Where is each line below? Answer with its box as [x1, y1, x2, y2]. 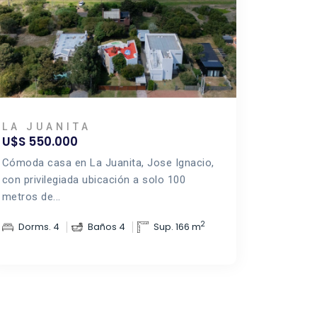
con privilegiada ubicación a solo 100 [1, 173, 186, 186]
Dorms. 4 [18, 220, 59, 234]
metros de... [1, 190, 61, 203]
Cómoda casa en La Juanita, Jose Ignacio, [1, 156, 214, 169]
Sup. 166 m [153, 220, 201, 234]
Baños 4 [87, 220, 125, 234]
